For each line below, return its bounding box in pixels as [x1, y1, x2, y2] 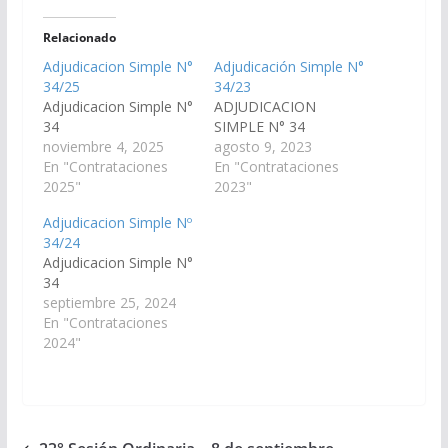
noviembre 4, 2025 [42, 136, 164, 156]
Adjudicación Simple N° [213, 56, 364, 76]
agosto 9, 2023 [213, 136, 312, 156]
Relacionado [42, 28, 116, 46]
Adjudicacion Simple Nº [42, 212, 192, 232]
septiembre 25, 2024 [42, 292, 176, 312]
